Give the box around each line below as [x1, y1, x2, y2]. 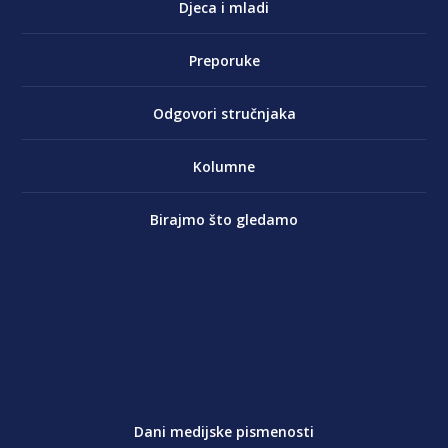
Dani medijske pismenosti [134, 422, 314, 442]
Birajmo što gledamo [150, 210, 298, 230]
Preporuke [188, 51, 260, 71]
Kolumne [193, 157, 255, 177]
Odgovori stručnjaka [152, 104, 296, 124]
